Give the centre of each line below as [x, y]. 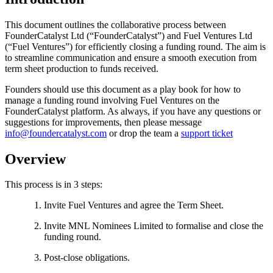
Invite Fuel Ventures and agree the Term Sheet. [134, 205]
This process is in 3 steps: [54, 185]
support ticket [207, 133]
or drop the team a [144, 133]
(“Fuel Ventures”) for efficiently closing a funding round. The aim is [135, 46]
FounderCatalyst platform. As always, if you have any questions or [133, 111]
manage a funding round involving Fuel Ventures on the [112, 100]
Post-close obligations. [87, 258]
